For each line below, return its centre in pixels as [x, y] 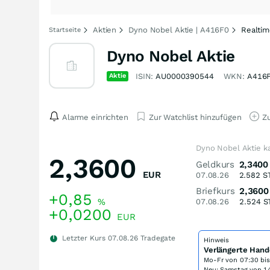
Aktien [105, 30]
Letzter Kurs [84, 238]
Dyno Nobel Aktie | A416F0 [179, 30]
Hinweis [216, 240]
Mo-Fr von [222, 260]
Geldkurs [215, 165]
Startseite [65, 30]
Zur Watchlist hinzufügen [195, 117]
